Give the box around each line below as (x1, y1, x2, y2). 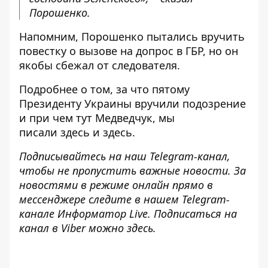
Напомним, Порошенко (19, 29, 147, 44)
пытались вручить (147, 29, 245, 44)
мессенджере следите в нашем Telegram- (19, 192, 230, 206)
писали (19, 125, 60, 139)
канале (19, 206, 57, 221)
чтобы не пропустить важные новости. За (19, 163, 246, 178)
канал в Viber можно (19, 221, 127, 235)
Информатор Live (57, 206, 148, 221)
